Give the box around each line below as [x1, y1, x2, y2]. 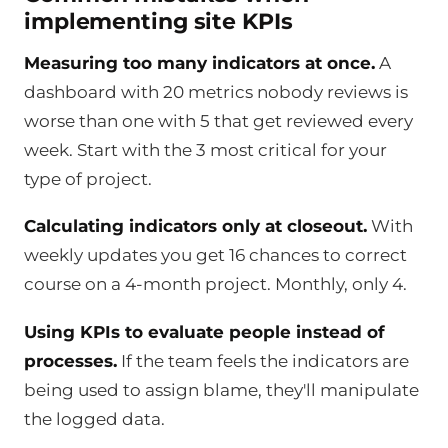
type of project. [24, 168, 152, 189]
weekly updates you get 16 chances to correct [24, 245, 407, 266]
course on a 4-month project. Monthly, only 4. [24, 274, 407, 295]
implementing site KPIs [24, 8, 293, 36]
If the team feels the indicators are [117, 351, 409, 372]
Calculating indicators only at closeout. [24, 216, 367, 237]
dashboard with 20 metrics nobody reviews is [24, 81, 408, 102]
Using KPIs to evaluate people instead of [24, 322, 385, 343]
